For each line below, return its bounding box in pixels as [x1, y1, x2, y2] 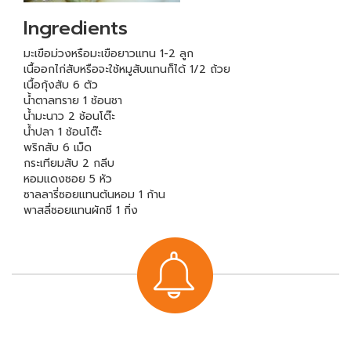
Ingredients [24, 13, 128, 42]
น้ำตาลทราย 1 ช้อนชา [24, 92, 122, 109]
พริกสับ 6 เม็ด [24, 139, 92, 156]
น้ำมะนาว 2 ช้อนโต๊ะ [24, 107, 115, 125]
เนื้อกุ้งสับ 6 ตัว [24, 76, 98, 93]
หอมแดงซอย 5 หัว [24, 170, 112, 187]
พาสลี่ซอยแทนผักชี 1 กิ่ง [24, 201, 138, 219]
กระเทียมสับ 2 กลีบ [24, 154, 114, 172]
